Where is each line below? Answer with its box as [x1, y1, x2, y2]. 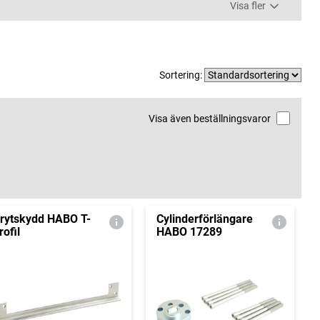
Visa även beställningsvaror [148, 113, 271, 125]
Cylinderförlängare [156, 212, 253, 226]
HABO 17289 [156, 225, 222, 239]
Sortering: [159, 69, 204, 81]
